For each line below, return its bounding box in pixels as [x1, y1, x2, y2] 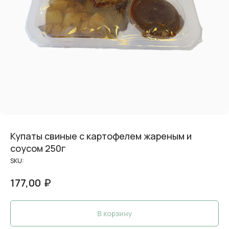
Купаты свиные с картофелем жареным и [10, 130, 192, 142]
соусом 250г [10, 142, 66, 154]
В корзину [97, 208, 132, 218]
